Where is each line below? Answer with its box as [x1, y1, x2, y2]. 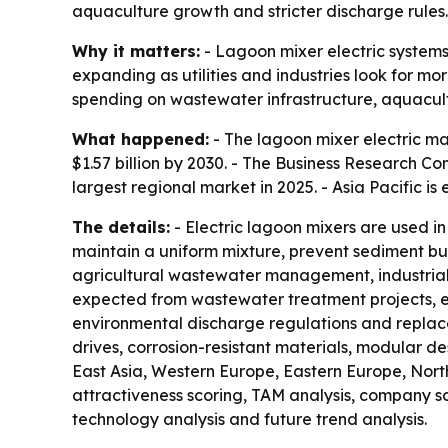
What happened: [72, 129, 209, 150]
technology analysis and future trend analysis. [72, 409, 427, 430]
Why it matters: [72, 41, 200, 62]
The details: [72, 217, 170, 238]
